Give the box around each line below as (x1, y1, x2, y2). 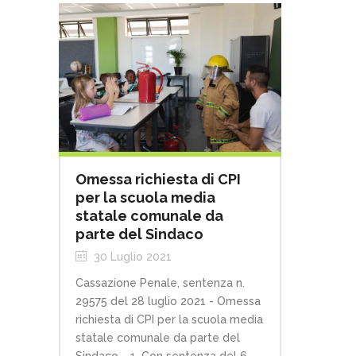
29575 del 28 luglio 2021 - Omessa (75, 294, 261, 308)
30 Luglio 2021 (91, 250, 172, 263)
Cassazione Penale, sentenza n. (75, 276, 245, 289)
